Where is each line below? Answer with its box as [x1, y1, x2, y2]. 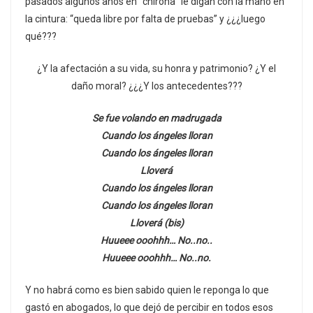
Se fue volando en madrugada [92, 112, 221, 124]
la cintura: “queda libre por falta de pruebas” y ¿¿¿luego [25, 13, 265, 24]
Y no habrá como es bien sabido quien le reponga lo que [25, 284, 269, 296]
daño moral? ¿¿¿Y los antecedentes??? [71, 80, 242, 92]
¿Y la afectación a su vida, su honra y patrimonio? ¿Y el [37, 62, 276, 74]
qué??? [25, 30, 57, 42]
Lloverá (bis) [129, 217, 184, 228]
